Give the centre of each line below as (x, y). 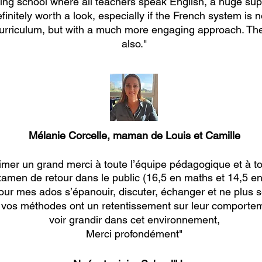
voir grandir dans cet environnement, (134, 220)
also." (134, 44)
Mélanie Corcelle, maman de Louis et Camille (134, 135)
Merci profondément (132, 234)
